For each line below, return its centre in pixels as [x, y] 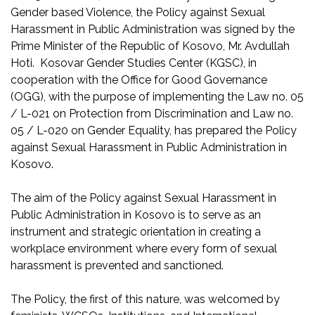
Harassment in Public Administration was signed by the [153, 29]
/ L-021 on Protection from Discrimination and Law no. [152, 113]
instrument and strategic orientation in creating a [136, 231]
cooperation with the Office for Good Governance [139, 79]
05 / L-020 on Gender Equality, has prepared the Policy [154, 130]
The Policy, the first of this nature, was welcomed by [145, 299]
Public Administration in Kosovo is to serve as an [136, 214]
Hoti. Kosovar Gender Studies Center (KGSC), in [134, 63]
